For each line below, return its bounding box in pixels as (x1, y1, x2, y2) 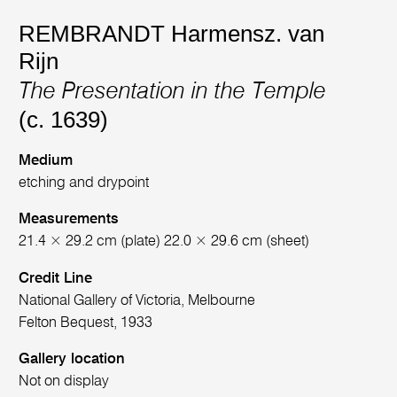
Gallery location (19, 352, 126, 368)
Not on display (19, 374, 110, 390)
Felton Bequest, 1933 (19, 315, 153, 331)
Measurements (19, 212, 120, 228)
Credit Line (19, 270, 93, 286)
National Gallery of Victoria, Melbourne (19, 292, 256, 308)
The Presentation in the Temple (19, 81, 327, 105)
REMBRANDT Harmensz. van (19, 19, 325, 47)
